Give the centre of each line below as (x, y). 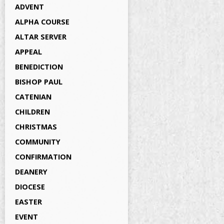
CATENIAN (33, 97)
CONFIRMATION (43, 157)
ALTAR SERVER (41, 37)
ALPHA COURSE (42, 22)
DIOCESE (30, 187)
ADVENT (29, 7)
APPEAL (28, 52)
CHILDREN (32, 112)
